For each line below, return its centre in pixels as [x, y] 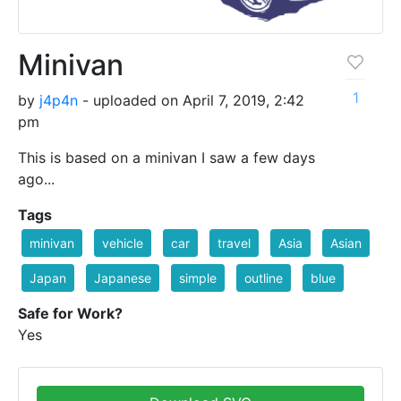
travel [234, 243]
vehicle [123, 243]
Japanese [123, 278]
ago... [36, 179]
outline [264, 278]
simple [198, 278]
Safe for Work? [70, 314]
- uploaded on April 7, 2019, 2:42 [191, 101]
